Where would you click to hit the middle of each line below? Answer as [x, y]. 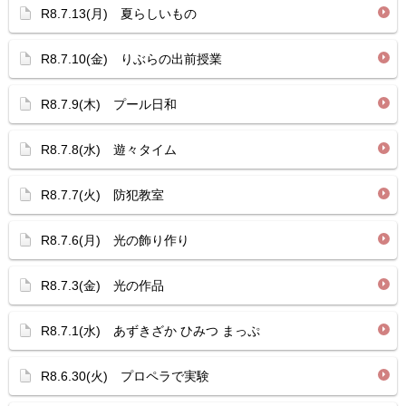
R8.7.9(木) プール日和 [109, 104]
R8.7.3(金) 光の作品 [102, 285]
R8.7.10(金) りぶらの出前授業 [131, 59]
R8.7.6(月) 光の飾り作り [115, 240]
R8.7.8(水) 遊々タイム [109, 150]
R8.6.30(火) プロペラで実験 [125, 376]
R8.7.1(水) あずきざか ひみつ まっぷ [150, 331]
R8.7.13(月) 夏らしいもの [119, 14]
